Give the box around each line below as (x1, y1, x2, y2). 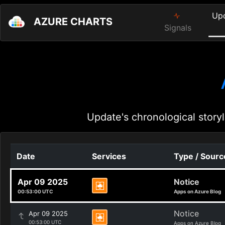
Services (92, 151, 126, 161)
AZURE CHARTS (34, 16, 113, 28)
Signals (164, 23, 192, 33)
